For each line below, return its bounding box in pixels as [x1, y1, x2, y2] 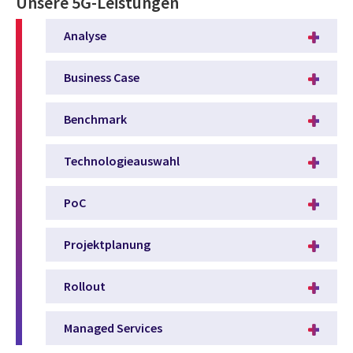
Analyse [64, 28, 106, 44]
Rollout [64, 278, 106, 295]
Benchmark [64, 111, 127, 128]
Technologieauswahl [64, 153, 180, 169]
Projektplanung [64, 236, 150, 253]
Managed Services [64, 320, 162, 336]
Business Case [64, 69, 139, 86]
